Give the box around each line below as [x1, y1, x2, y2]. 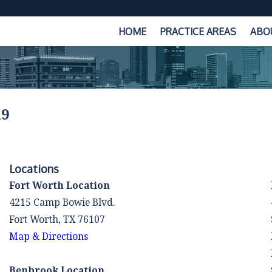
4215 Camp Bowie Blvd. [8, 195, 115, 209]
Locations [8, 161, 59, 175]
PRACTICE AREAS [160, 25, 236, 38]
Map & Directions [8, 229, 88, 243]
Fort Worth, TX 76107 [8, 212, 105, 226]
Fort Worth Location [8, 178, 110, 192]
